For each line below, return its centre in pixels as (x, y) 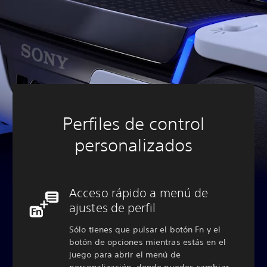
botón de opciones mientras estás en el (148, 242)
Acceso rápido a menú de (139, 193)
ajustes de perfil (112, 207)
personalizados (133, 145)
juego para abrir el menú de (125, 254)
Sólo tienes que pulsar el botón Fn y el (145, 229)
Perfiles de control (133, 123)
